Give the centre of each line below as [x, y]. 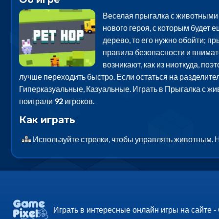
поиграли [36, 101]
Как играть [47, 120]
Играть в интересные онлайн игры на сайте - [136, 209]
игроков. [78, 101]
